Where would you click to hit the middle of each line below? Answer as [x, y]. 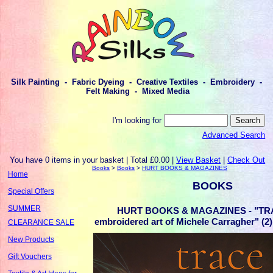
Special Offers [31, 191]
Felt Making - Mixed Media [136, 91]
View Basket [199, 160]
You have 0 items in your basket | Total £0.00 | [93, 160]
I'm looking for [138, 120]
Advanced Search [234, 135]
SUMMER [24, 208]
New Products [31, 239]
